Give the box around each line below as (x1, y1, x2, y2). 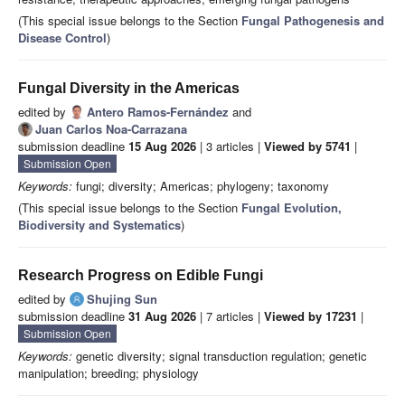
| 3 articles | (196, 137, 264, 155)
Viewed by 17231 (264, 307, 357, 325)
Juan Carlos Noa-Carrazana (35, 120, 187, 138)
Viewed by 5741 (264, 137, 351, 155)
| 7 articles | (196, 307, 264, 325)
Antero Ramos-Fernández (87, 103, 229, 121)
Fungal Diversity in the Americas (18, 80, 240, 97)
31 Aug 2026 (128, 307, 196, 325)
